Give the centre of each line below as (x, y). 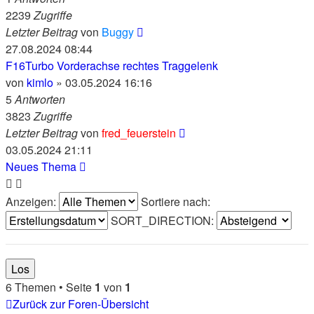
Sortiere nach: (177, 202)
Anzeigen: (32, 202)
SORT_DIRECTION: (164, 220)
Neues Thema (41, 166)
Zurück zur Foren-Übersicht (81, 304)
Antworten (40, 99)
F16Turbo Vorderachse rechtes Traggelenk (112, 66)
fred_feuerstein (139, 133)
